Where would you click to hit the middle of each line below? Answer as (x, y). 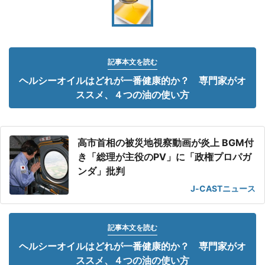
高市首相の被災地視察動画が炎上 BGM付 (166, 143)
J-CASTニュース (223, 188)
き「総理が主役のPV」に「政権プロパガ (164, 157)
